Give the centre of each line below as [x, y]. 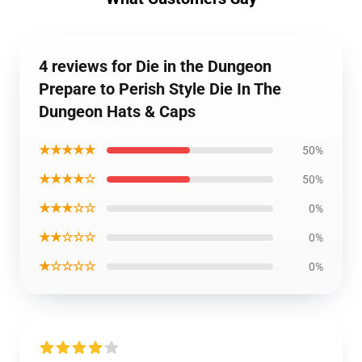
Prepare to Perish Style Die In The [160, 89]
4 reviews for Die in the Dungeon [155, 66]
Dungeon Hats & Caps [117, 112]
